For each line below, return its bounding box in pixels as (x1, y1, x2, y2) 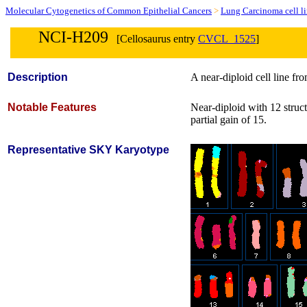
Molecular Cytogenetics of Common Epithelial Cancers (5, 5, 212, 16)
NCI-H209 (38, 28, 108, 46)
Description (8, 71, 68, 83)
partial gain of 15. (191, 114, 267, 125)
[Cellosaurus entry (108, 33, 198, 45)
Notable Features (8, 101, 97, 113)
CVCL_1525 (198, 33, 256, 45)
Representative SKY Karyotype (8, 144, 169, 156)
